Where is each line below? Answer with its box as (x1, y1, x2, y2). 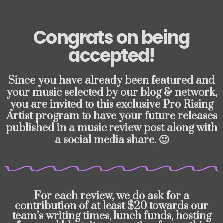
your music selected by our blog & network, (6, 86, 217, 99)
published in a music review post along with (6, 121, 217, 135)
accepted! (68, 43, 155, 68)
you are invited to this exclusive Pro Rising (10, 98, 213, 111)
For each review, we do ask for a (34, 189, 189, 203)
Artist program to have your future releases (6, 110, 217, 123)
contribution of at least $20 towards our (15, 199, 208, 213)
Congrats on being (33, 25, 190, 50)
